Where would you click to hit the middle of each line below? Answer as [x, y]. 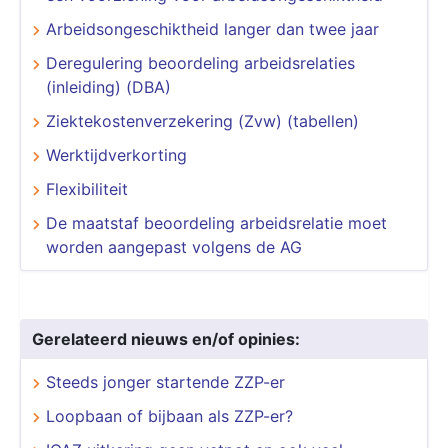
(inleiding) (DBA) [108, 86]
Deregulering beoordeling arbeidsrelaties [200, 62]
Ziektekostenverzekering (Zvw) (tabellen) [202, 120]
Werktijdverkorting [116, 154]
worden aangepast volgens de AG [174, 246]
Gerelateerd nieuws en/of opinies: [166, 338]
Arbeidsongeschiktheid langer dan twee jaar [212, 28]
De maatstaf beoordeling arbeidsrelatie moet [216, 222]
